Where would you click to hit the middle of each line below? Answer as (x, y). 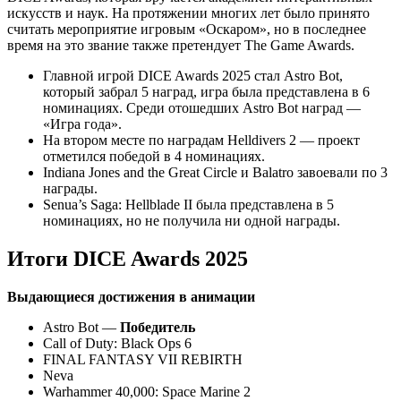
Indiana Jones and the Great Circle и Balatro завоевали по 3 (215, 172)
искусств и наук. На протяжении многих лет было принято (188, 13)
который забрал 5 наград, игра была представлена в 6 (206, 91)
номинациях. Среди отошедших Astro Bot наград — (202, 107)
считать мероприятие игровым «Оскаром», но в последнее (187, 29)
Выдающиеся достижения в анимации (131, 296)
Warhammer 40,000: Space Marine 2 (147, 391)
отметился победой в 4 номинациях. (154, 156)
